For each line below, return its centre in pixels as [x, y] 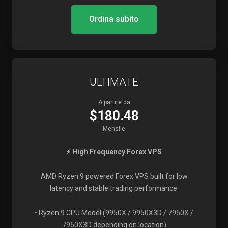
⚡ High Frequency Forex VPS [114, 152]
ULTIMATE [114, 82]
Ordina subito [114, 19]
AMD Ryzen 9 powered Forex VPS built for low [114, 176]
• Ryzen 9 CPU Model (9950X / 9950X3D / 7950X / [114, 213]
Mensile [114, 129]
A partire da [114, 102]
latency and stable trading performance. [114, 188]
